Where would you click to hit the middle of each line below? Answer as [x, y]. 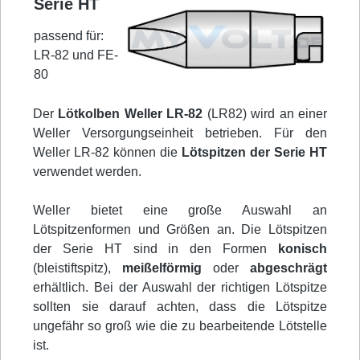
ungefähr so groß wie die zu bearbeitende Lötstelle [180, 326]
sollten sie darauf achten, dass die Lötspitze [180, 307]
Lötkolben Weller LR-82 [129, 114]
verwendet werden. [87, 172]
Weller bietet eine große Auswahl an [180, 211]
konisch [303, 249]
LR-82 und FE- [76, 55]
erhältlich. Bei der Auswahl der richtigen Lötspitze [180, 288]
